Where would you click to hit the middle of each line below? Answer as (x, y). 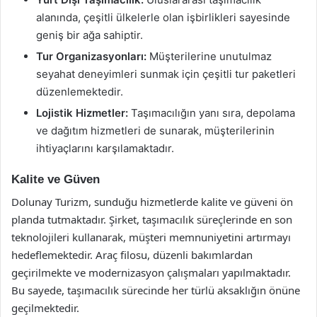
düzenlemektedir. (80, 91)
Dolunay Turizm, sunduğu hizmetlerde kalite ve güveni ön (152, 202)
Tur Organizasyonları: (91, 56)
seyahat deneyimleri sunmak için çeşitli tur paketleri (166, 74)
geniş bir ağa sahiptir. (90, 35)
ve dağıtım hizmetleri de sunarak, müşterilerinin (155, 130)
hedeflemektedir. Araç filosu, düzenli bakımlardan (132, 255)
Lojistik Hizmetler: (82, 113)
